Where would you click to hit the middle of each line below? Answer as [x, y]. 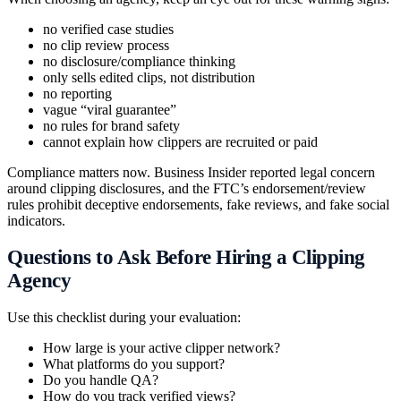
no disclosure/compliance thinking [139, 61]
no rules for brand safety [111, 125]
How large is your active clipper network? [162, 347]
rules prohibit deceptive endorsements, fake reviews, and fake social [198, 204]
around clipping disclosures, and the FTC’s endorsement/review [187, 188]
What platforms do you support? [134, 363]
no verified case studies [108, 29]
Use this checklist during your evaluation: [124, 317]
